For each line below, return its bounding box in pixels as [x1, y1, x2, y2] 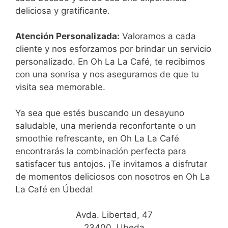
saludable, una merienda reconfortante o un [15, 120, 196, 131]
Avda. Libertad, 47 [75, 210, 153, 220]
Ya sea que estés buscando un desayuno [15, 107, 184, 118]
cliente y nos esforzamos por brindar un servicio [15, 44, 211, 54]
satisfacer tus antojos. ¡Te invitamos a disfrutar [15, 158, 207, 169]
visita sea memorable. [15, 82, 105, 93]
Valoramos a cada [120, 31, 196, 42]
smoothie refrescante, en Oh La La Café [15, 133, 179, 144]
